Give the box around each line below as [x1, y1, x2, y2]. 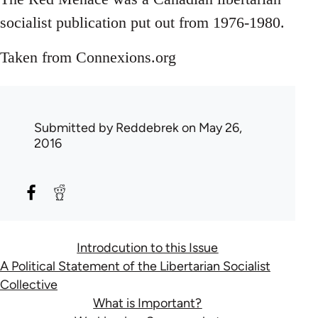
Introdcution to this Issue [77, 239, 219, 256]
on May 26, [179, 119, 242, 136]
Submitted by [34, 119, 116, 136]
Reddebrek [116, 119, 179, 136]
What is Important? [93, 295, 202, 311]
